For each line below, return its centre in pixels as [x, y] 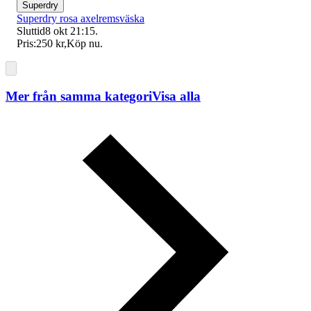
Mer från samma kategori [79, 96]
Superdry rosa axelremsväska [81, 18]
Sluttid [31, 31]
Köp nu [83, 43]
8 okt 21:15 [70, 31]
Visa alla [176, 96]
